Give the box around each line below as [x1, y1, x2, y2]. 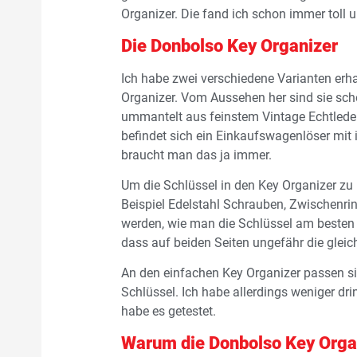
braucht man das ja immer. [121, 147, 272, 163]
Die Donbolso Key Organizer [121, 35, 338, 56]
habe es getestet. [121, 304, 216, 320]
